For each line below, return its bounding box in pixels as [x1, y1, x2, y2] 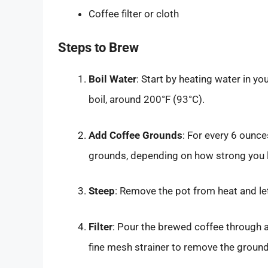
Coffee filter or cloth [89, 7, 179, 20]
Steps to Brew [58, 40, 139, 56]
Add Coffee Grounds [89, 129, 182, 141]
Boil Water [89, 73, 136, 86]
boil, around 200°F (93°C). [89, 93, 205, 106]
